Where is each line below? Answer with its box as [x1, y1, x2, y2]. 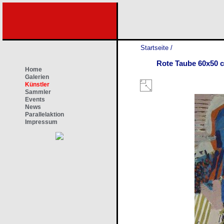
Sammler [25, 88, 51, 95]
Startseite [140, 44, 168, 51]
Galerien [25, 73, 49, 80]
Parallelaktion [25, 111, 64, 118]
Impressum [25, 118, 57, 125]
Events [25, 96, 45, 103]
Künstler [25, 81, 49, 88]
